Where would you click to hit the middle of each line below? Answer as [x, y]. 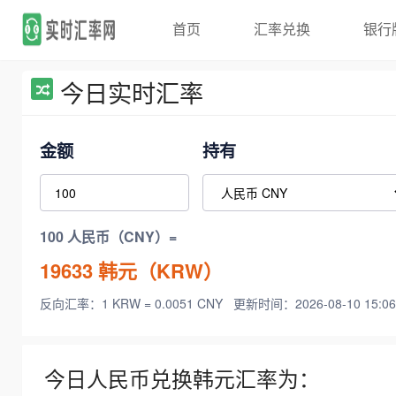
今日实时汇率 [132, 92]
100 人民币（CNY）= [108, 237]
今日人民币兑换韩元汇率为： [182, 379]
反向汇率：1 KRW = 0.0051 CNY [133, 304]
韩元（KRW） [158, 270]
